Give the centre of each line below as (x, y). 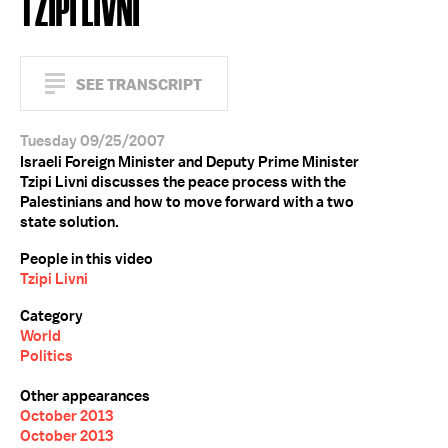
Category (51, 316)
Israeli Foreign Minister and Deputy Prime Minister (189, 162)
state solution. (69, 222)
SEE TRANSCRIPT (139, 84)
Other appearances (85, 396)
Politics (46, 356)
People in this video (86, 259)
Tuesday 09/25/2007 (92, 141)
